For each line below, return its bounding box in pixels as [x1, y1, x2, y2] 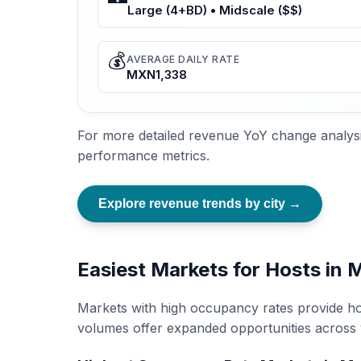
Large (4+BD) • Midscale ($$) [127, 2, 302, 19]
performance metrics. [77, 147, 210, 164]
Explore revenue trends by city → [98, 197, 301, 211]
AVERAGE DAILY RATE [127, 53, 239, 66]
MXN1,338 [127, 67, 187, 83]
